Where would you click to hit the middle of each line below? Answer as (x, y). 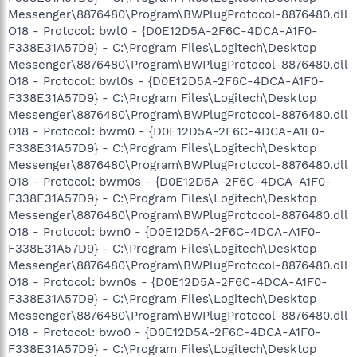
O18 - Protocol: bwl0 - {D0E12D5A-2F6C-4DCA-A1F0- (163, 31)
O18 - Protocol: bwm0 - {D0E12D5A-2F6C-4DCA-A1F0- (167, 131)
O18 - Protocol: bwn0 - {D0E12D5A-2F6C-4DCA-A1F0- (165, 232)
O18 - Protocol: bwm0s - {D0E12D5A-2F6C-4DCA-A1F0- (170, 182)
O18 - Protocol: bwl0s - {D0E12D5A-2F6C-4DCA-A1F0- (166, 81)
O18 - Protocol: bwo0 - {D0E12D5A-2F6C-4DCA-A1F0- (165, 332)
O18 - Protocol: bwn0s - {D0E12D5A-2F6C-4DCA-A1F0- (168, 282)
